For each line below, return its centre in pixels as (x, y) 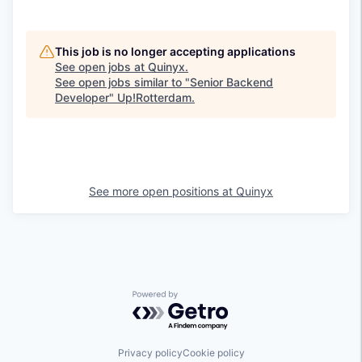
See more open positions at (162, 192)
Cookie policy (213, 352)
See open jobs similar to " (122, 82)
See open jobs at (101, 67)
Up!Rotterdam (154, 98)
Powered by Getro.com (203, 299)
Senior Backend (232, 82)
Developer (82, 98)
